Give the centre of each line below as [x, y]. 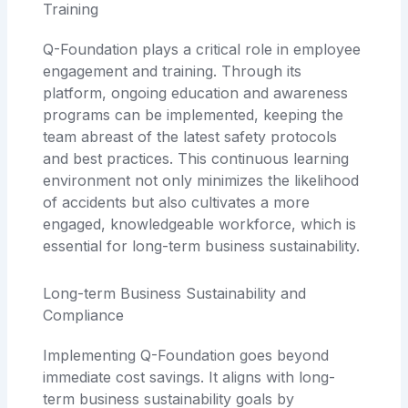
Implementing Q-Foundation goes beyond [186, 355]
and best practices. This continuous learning [196, 158]
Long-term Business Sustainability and [175, 293]
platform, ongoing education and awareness [196, 92]
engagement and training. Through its [173, 71]
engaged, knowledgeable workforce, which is [200, 224]
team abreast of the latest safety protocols [190, 136]
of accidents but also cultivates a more [177, 202]
